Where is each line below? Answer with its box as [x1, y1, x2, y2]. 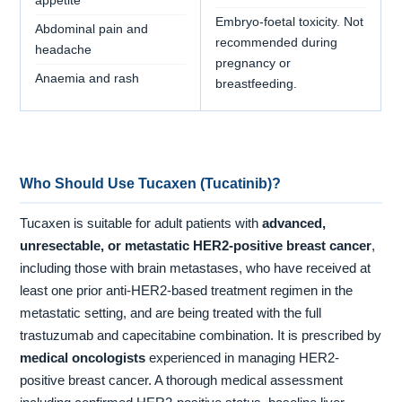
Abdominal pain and [35, 22, 149, 36]
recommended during [215, 35, 338, 49]
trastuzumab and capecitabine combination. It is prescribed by [20, 328, 382, 343]
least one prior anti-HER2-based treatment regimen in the [20, 283, 354, 298]
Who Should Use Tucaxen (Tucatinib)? [20, 175, 282, 191]
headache [35, 42, 92, 57]
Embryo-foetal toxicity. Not [215, 14, 364, 29]
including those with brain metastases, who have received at [20, 260, 371, 275]
